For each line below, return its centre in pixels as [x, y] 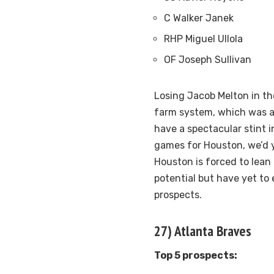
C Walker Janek [199, 18]
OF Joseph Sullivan [208, 60]
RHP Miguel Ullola [203, 39]
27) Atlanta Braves [203, 231]
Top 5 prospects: [196, 256]
